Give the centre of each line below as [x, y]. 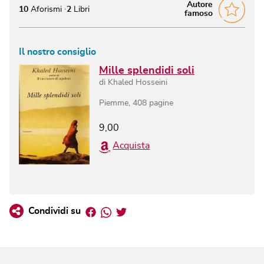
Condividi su [55, 211]
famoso [198, 14]
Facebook [115, 210]
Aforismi [45, 9]
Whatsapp [133, 210]
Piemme [114, 103]
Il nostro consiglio [57, 52]
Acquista [131, 145]
